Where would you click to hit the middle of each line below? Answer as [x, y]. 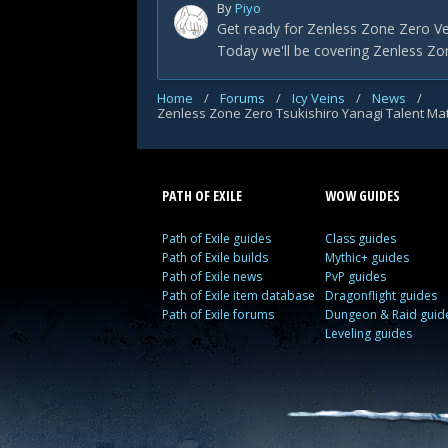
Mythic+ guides [367, 257]
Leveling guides [369, 333]
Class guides [361, 238]
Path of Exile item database [238, 295]
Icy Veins [320, 98]
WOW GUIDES [363, 195]
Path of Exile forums [218, 314]
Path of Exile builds [215, 257]
